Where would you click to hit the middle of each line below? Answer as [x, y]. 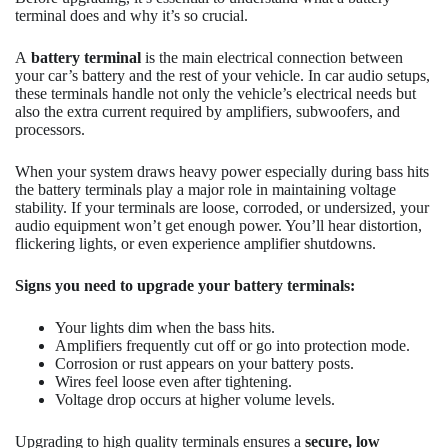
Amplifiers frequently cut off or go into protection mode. [232, 345]
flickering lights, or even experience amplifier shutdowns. [195, 243]
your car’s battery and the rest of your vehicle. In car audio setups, [222, 75]
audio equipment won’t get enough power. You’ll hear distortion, [218, 225]
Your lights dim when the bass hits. [165, 327]
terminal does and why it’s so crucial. [131, 15]
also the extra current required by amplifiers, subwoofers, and [207, 111]
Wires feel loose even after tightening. [173, 381]
